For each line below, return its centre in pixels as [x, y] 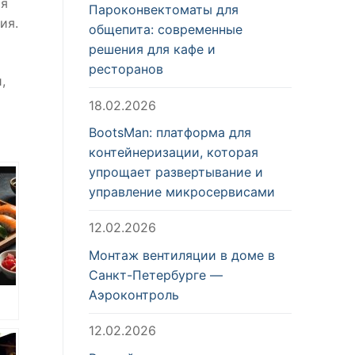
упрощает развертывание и [176, 172]
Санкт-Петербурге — [156, 275]
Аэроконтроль [134, 294]
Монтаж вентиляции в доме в [182, 255]
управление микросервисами [182, 192]
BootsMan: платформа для [170, 133]
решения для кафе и [152, 50]
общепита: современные [166, 30]
